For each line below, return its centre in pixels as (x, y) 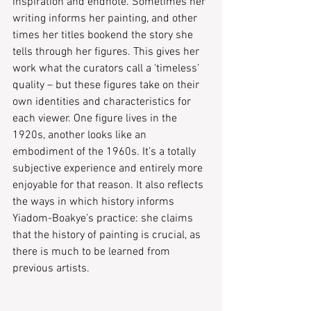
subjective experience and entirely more (109, 169)
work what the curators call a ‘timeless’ (107, 69)
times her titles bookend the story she (104, 35)
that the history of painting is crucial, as (108, 235)
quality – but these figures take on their (107, 85)
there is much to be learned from (93, 252)
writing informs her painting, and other (106, 19)
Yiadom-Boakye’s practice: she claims (104, 219)
